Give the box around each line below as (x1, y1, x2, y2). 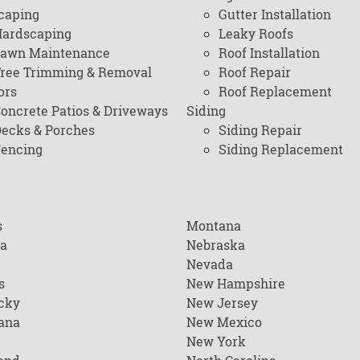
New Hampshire (186, 275, 285, 292)
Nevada (186, 256, 233, 272)
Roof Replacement (219, 83, 332, 100)
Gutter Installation (219, 6, 331, 22)
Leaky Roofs (219, 25, 293, 42)
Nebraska (186, 236, 245, 253)
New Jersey (186, 294, 258, 311)
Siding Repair (219, 121, 302, 138)
